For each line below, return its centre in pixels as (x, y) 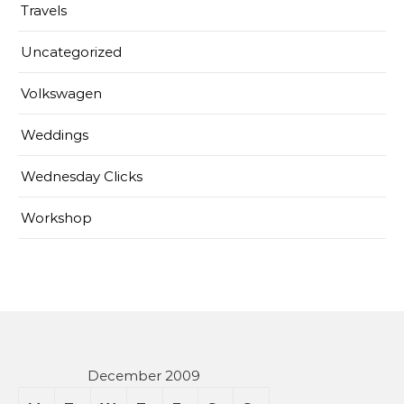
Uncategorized (71, 51)
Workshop (56, 217)
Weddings (55, 134)
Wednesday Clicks (82, 176)
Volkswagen (61, 93)
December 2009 (144, 375)
